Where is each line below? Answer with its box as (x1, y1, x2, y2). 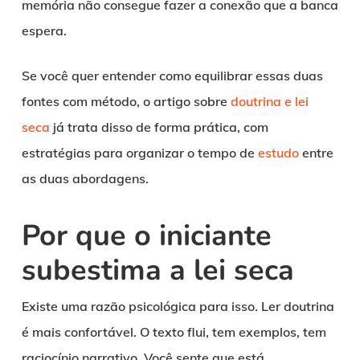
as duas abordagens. (21, 170, 149, 186)
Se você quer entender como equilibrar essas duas (21, 67, 323, 84)
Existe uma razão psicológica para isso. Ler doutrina (21, 297, 334, 314)
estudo (257, 144, 299, 161)
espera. (21, 22, 67, 39)
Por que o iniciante (21, 215, 272, 256)
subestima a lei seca (21, 250, 294, 290)
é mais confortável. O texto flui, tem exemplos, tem (21, 323, 326, 340)
